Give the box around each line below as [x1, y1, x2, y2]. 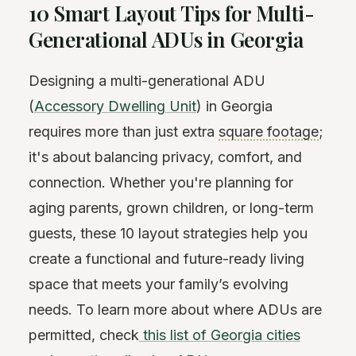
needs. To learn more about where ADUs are [29, 300, 322, 318]
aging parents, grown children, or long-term [29, 199, 314, 216]
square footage [219, 122, 319, 140]
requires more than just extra [29, 122, 219, 140]
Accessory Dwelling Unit [34, 97, 196, 114]
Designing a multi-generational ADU [29, 72, 265, 89]
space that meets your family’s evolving [29, 275, 288, 292]
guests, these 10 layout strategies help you [29, 224, 308, 242]
